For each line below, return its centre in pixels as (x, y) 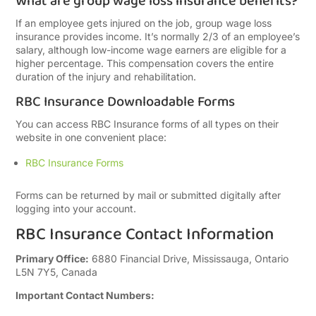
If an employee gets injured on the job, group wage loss (144, 23)
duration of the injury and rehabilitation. (106, 77)
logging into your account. (76, 208)
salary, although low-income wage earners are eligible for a (151, 50)
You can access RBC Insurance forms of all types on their (147, 124)
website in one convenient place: (91, 137)
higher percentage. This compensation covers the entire (145, 63)
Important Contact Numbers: (85, 295)
